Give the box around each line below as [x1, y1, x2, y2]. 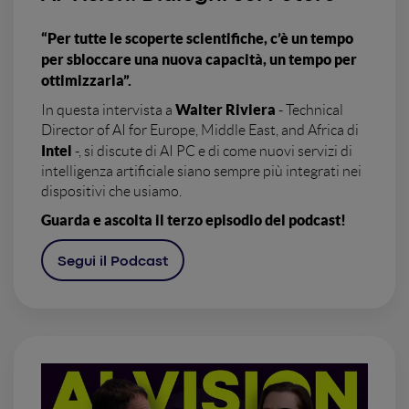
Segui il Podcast [58, 256, 168, 269]
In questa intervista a [41, 102, 175, 119]
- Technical [278, 102, 343, 119]
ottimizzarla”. [41, 72, 131, 89]
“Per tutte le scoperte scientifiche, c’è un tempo [41, 30, 353, 47]
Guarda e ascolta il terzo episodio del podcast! [41, 212, 346, 229]
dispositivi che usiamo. [41, 184, 182, 200]
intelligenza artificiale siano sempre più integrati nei [41, 163, 362, 180]
